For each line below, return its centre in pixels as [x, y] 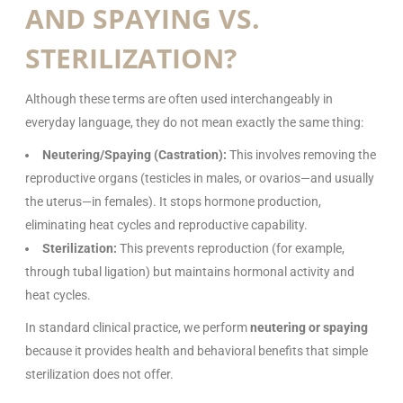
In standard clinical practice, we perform [138, 327]
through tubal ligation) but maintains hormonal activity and [190, 271]
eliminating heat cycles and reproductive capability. [166, 224]
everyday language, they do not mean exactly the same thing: [194, 122]
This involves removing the [301, 154]
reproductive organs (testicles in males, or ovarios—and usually [200, 178]
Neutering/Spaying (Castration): [134, 154]
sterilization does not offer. [99, 374]
